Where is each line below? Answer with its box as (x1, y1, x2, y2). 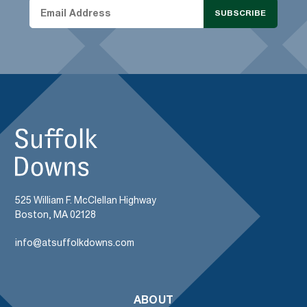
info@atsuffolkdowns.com (15, 236, 135, 248)
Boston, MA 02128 (15, 208, 97, 220)
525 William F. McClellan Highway (15, 194, 157, 206)
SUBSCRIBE (214, 8, 267, 19)
